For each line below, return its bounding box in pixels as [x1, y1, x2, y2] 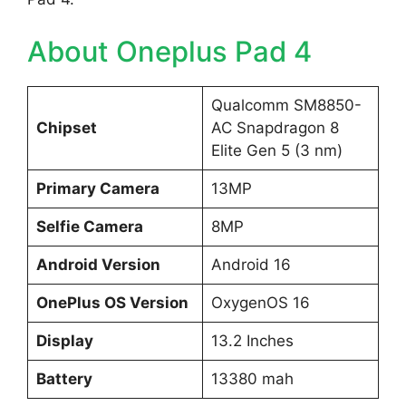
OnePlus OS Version [35, 293, 188, 312]
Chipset [35, 118, 97, 137]
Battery [35, 369, 92, 388]
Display [35, 331, 93, 350]
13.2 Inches [210, 331, 294, 350]
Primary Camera [35, 179, 159, 198]
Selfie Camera [35, 217, 143, 236]
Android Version [35, 255, 160, 274]
